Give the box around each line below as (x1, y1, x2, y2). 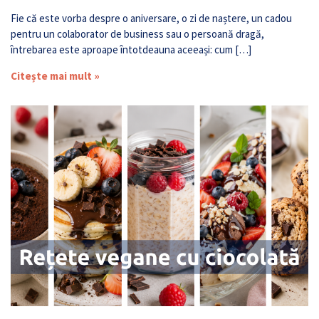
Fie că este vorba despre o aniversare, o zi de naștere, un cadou (11, 11, 292, 26)
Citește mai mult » (11, 69, 100, 83)
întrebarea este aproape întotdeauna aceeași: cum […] (11, 43, 251, 57)
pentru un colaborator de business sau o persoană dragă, (11, 27, 264, 41)
